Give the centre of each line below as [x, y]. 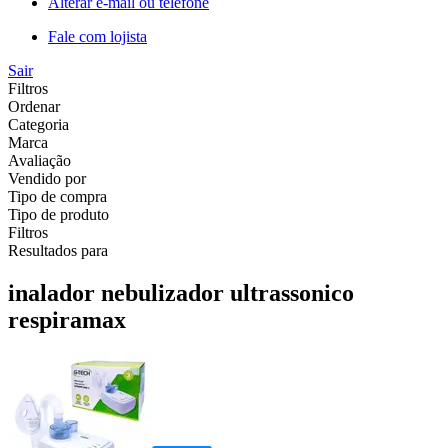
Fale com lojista [97, 36]
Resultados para [58, 250]
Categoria [38, 124]
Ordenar [34, 106]
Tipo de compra [57, 196]
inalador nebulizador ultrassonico [181, 292]
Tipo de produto [58, 214]
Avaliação [39, 160]
